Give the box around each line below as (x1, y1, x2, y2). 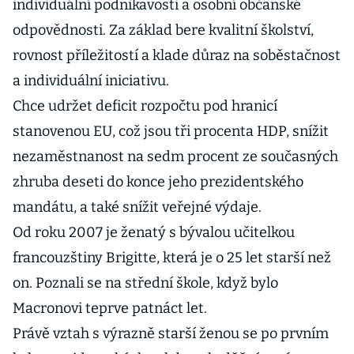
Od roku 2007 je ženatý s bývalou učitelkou (13, 224, 295, 241)
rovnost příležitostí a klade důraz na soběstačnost (13, 47, 341, 64)
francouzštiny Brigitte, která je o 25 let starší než (13, 249, 331, 266)
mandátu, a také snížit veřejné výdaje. (13, 198, 262, 216)
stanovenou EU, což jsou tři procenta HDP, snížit (13, 122, 329, 140)
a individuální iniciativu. (13, 72, 169, 89)
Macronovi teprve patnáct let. (13, 299, 207, 317)
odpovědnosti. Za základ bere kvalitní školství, (13, 21, 314, 39)
